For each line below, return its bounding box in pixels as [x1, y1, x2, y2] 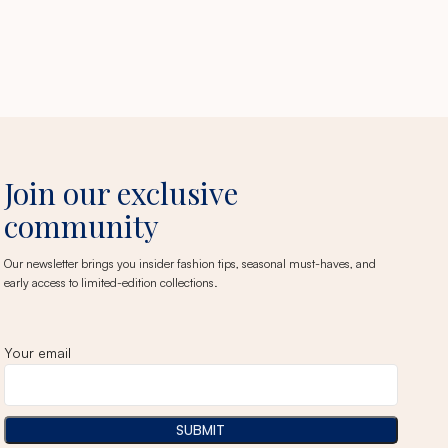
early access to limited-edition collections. [3, 275, 218, 290]
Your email [3, 344, 71, 361]
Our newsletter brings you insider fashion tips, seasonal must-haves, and [3, 256, 376, 271]
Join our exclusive [3, 173, 238, 213]
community [3, 206, 159, 246]
